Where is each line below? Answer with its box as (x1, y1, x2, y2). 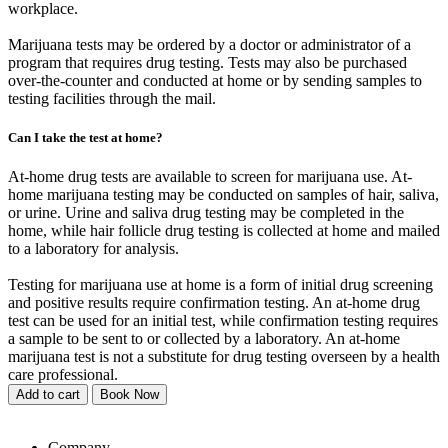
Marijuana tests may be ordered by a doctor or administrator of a (8, 35, 411, 53)
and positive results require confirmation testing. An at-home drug (8, 294, 420, 312)
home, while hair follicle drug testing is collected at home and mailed (8, 222, 440, 240)
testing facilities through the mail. (8, 89, 216, 107)
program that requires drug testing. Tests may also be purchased (8, 53, 407, 71)
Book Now (100, 387, 159, 403)
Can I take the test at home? (8, 129, 163, 145)
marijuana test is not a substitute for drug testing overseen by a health (8, 348, 440, 366)
